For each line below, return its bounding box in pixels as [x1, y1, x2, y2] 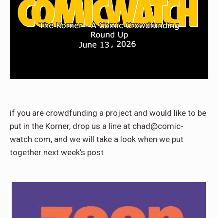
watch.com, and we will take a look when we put [10, 134, 183, 145]
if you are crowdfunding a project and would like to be [10, 108, 206, 118]
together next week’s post [10, 147, 104, 158]
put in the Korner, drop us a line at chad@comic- [10, 121, 183, 131]
